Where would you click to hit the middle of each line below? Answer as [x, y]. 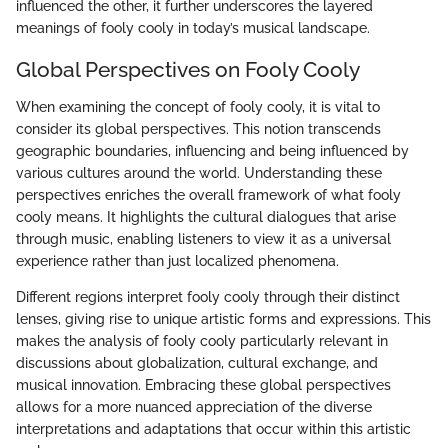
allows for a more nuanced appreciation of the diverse [194, 407]
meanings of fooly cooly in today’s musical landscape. [193, 27]
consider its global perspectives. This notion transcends [198, 129]
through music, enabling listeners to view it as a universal [203, 239]
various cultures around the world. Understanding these [199, 173]
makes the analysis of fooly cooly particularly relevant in [202, 341]
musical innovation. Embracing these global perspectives [203, 385]
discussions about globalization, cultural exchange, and [197, 363]
